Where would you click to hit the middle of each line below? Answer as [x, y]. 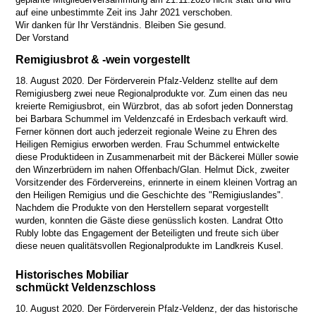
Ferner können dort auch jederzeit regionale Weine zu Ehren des [147, 131]
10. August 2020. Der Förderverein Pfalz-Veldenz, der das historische [157, 309]
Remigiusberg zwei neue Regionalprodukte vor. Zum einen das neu [152, 93]
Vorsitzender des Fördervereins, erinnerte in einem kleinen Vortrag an [157, 182]
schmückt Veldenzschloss [86, 287]
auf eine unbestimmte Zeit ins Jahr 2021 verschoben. [124, 12]
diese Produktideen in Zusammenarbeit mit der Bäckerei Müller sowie [157, 157]
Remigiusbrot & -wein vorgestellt [103, 59]
